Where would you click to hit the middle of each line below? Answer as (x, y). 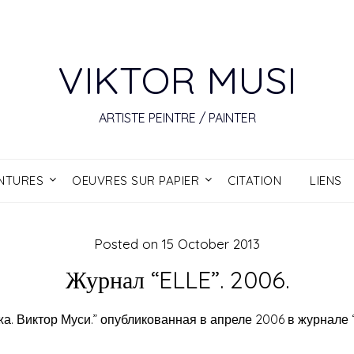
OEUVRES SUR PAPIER (136, 181)
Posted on (128, 244)
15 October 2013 (211, 244)
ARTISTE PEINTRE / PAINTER (177, 118)
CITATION (254, 181)
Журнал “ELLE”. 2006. (177, 280)
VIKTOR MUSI (177, 80)
